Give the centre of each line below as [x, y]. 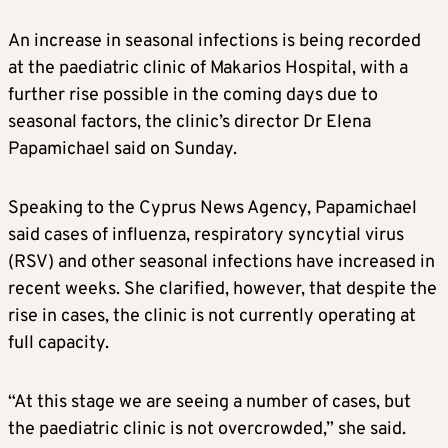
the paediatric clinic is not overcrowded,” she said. [207, 429]
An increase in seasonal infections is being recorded [214, 41]
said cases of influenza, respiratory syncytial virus [206, 235]
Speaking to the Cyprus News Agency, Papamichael [212, 208]
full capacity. [58, 343]
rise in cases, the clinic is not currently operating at [212, 316]
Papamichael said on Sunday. [122, 149]
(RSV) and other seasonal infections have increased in [221, 262]
